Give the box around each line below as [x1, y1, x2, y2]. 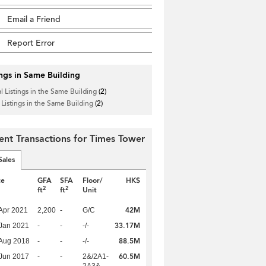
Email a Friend [7, 14, 61, 25]
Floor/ [83, 176, 103, 185]
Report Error [7, 37, 55, 49]
